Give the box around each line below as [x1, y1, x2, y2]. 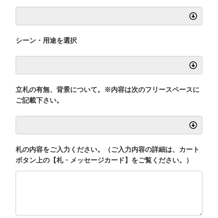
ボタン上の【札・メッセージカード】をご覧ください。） [16, 156, 193, 164]
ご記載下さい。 [16, 96, 64, 104]
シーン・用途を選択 [16, 36, 77, 44]
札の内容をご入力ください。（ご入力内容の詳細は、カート [16, 145, 200, 153]
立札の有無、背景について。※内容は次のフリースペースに [16, 85, 200, 93]
